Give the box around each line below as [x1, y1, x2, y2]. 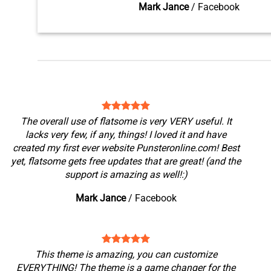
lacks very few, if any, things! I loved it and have [25, 129, 227, 140]
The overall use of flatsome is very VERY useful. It [20, 116, 232, 127]
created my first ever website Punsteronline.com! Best [12, 142, 240, 154]
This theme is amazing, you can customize [34, 249, 217, 260]
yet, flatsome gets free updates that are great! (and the [11, 155, 241, 167]
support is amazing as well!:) [64, 169, 188, 180]
